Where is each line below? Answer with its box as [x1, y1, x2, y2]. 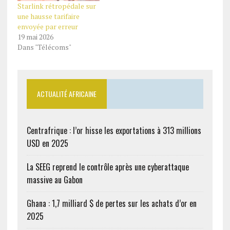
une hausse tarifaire [17, 11, 80, 22]
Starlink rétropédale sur [17, 1, 96, 11]
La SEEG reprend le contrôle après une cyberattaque [26, 161, 189, 174]
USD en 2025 [26, 137, 68, 150]
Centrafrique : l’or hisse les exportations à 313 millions [26, 124, 201, 137]
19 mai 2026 [17, 32, 53, 42]
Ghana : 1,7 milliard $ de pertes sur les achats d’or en [26, 197, 197, 210]
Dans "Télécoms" [17, 42, 71, 52]
